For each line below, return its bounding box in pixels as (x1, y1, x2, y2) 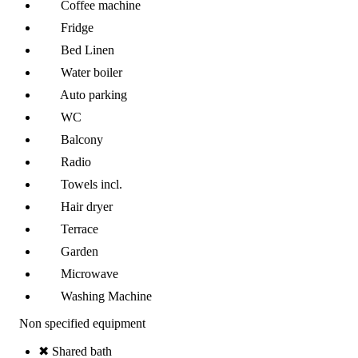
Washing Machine (61, 289, 152, 304)
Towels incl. (61, 177, 122, 192)
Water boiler (61, 66, 122, 80)
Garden (61, 245, 98, 259)
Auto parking (60, 88, 127, 102)
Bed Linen (61, 43, 114, 58)
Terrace (61, 222, 98, 237)
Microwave (61, 267, 118, 281)
